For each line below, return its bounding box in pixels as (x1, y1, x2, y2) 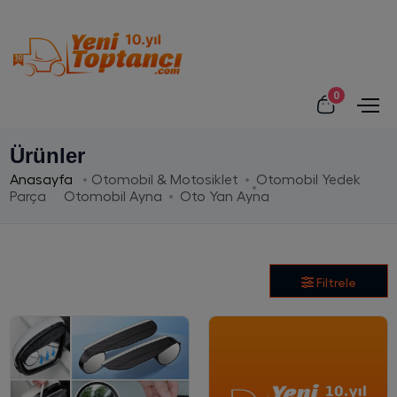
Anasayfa (9, 172, 76, 187)
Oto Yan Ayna (179, 189, 269, 204)
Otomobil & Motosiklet (90, 172, 238, 187)
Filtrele (315, 276, 356, 289)
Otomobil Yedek (255, 172, 361, 187)
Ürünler (9, 143, 85, 167)
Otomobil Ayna (63, 189, 162, 204)
